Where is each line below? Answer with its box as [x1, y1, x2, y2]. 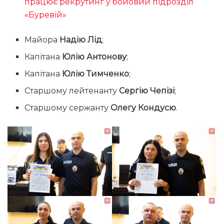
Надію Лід [59, 35, 102, 45]
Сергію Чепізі [119, 86, 175, 96]
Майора [24, 35, 60, 45]
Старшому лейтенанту [24, 86, 119, 96]
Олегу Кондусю [110, 103, 176, 113]
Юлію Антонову [62, 52, 127, 62]
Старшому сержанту [24, 103, 111, 113]
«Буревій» [24, 10, 67, 20]
